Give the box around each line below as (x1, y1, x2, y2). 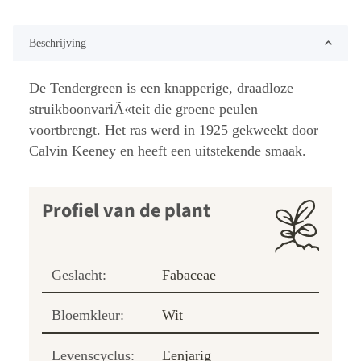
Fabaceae (162, 266, 216, 283)
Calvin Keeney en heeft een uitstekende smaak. (29, 142, 306, 159)
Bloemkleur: (52, 306, 124, 323)
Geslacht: (52, 266, 106, 283)
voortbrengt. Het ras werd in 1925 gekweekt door (29, 121, 318, 138)
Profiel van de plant (42, 196, 210, 225)
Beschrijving (29, 36, 86, 49)
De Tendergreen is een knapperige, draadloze (29, 79, 293, 96)
